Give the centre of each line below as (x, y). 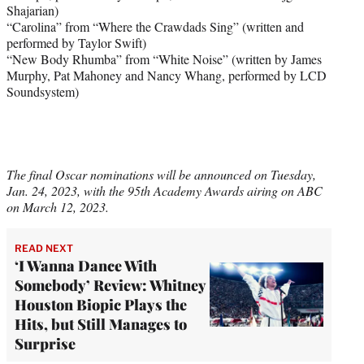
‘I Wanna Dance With (86, 265)
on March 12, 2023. (58, 206)
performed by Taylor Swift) (76, 42)
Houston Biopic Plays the (101, 304)
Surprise (45, 343)
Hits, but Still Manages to (101, 324)
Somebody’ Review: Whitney (110, 285)
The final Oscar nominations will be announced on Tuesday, (161, 174)
